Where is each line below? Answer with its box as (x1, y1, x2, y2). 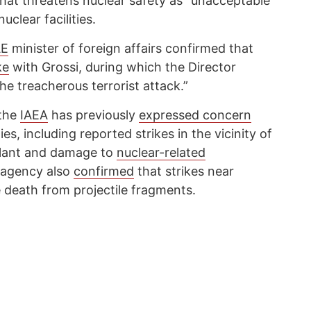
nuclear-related (117, 144, 205, 160)
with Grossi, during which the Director (9, 59, 236, 74)
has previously (48, 107, 139, 122)
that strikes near (134, 163, 234, 178)
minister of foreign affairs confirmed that (8, 40, 253, 56)
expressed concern (139, 107, 251, 122)
